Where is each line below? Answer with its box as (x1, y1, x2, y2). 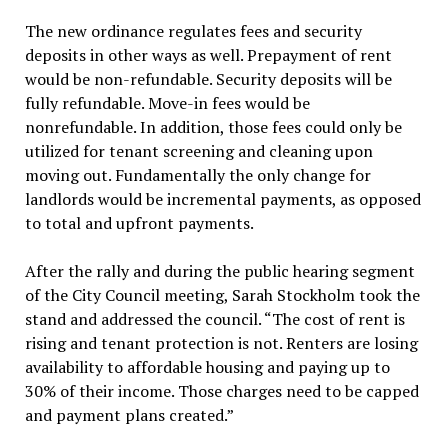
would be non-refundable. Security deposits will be (24, 68, 392, 90)
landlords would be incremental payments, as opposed (24, 188, 421, 210)
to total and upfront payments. (24, 212, 254, 234)
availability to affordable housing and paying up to (24, 356, 390, 378)
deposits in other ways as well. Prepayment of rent (24, 44, 392, 66)
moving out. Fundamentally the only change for (24, 164, 371, 186)
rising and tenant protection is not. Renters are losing (24, 332, 418, 354)
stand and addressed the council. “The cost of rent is (24, 308, 405, 330)
